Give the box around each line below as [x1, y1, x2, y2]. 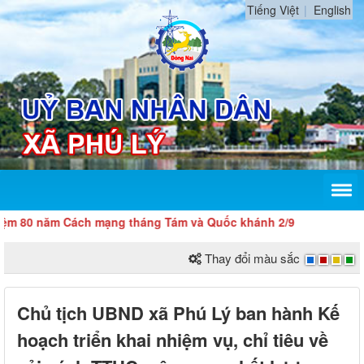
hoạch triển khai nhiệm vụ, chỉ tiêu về [17, 327, 328, 353]
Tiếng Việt [247, 2, 299, 18]
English [314, 2, 351, 18]
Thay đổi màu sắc [205, 249, 300, 267]
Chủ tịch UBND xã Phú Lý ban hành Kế [17, 300, 340, 327]
